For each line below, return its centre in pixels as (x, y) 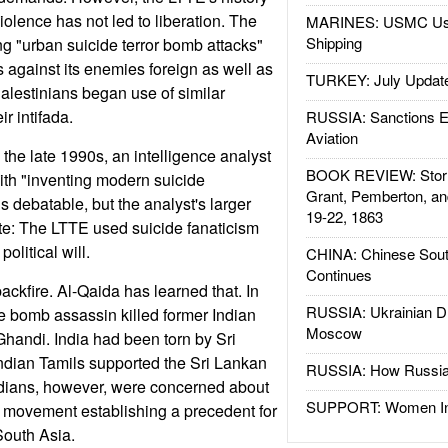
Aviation (331, 137)
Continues (338, 274)
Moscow (333, 332)
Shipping (333, 42)
